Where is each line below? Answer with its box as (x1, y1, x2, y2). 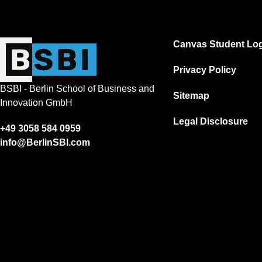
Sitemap (173, 91, 209, 101)
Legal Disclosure (173, 116, 248, 126)
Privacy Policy (173, 65, 236, 75)
